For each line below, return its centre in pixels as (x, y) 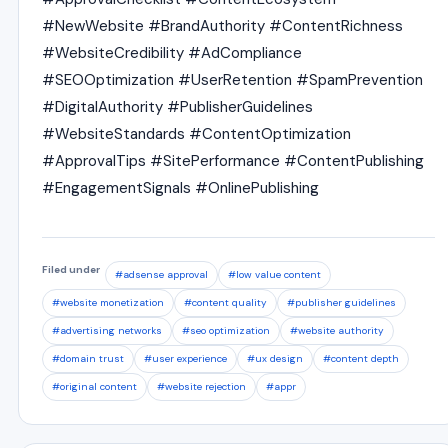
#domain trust (88, 358)
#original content (94, 386)
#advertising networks (107, 330)
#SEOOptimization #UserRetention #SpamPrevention (232, 80)
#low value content (274, 274)
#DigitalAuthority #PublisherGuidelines (177, 107)
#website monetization (108, 302)
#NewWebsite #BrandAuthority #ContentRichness (222, 26)
